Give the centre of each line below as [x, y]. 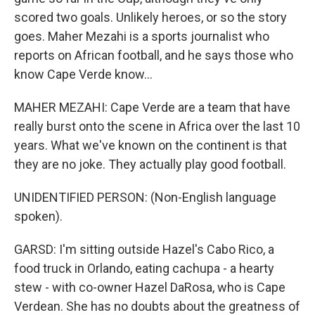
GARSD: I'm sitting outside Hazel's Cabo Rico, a [144, 249]
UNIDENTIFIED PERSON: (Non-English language [145, 197]
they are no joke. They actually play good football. [150, 164]
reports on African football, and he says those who [154, 55]
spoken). [38, 216]
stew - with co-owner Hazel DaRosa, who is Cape [150, 287]
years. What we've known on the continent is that [150, 145]
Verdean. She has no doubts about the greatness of [157, 306]
